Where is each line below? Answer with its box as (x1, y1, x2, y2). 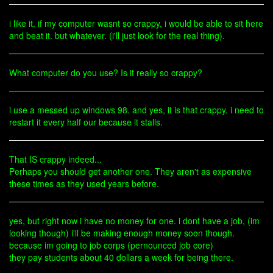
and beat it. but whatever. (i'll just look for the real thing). (9, 29, 225, 41)
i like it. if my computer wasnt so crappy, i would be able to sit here (9, 17, 263, 29)
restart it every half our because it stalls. (9, 116, 163, 128)
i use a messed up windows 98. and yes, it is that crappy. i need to (9, 104, 264, 116)
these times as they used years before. (9, 177, 159, 190)
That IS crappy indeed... (9, 153, 102, 165)
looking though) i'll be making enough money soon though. (9, 227, 235, 239)
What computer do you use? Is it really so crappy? (9, 66, 202, 79)
